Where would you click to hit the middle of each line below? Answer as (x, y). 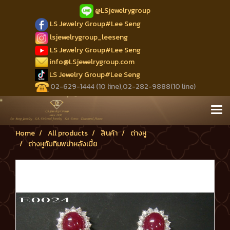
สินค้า (109, 133)
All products (68, 133)
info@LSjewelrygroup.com (92, 62)
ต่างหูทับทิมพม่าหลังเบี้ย (63, 144)
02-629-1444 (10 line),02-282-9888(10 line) (122, 87)
